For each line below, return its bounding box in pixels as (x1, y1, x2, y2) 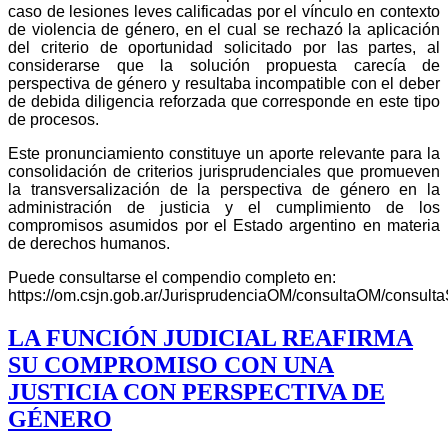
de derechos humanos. (8, 234, 170, 252)
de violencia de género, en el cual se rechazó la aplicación (8, 20, 440, 38)
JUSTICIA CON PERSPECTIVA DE (8, 378, 385, 405)
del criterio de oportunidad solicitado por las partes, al (8, 38, 440, 56)
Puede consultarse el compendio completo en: (8, 268, 336, 286)
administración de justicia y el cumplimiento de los (8, 198, 440, 216)
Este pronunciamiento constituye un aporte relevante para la (8, 144, 440, 162)
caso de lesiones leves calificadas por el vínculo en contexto (8, 2, 440, 20)
